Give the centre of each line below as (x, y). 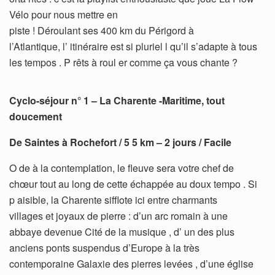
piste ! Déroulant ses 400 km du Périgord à (102, 31)
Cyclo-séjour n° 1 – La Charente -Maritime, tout (117, 101)
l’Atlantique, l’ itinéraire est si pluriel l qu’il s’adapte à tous (133, 47)
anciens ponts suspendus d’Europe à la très (104, 248)
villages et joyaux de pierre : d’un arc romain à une (118, 216)
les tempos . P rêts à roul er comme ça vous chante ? (123, 63)
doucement (36, 117)
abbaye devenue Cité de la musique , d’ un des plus (122, 232)
